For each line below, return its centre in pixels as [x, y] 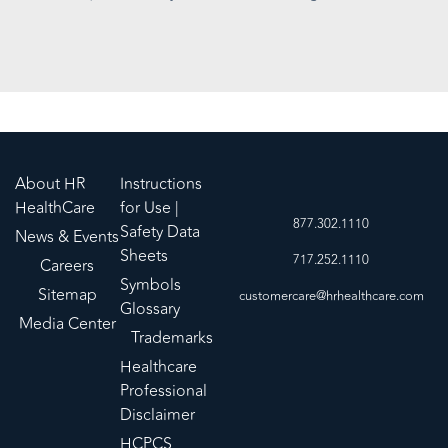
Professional [163, 391]
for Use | [149, 208]
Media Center [67, 324]
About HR [50, 184]
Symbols [150, 285]
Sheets [143, 256]
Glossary [149, 309]
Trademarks [171, 338]
